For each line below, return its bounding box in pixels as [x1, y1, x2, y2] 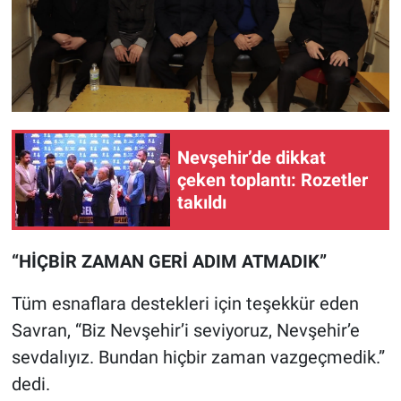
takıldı [177, 191, 226, 213]
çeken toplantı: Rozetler [177, 168, 368, 191]
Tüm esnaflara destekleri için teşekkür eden [11, 293, 359, 315]
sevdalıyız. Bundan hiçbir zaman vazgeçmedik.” [11, 346, 385, 369]
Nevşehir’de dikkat [177, 146, 326, 168]
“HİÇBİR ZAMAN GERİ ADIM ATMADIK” [11, 251, 327, 273]
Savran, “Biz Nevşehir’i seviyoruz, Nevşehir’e [11, 320, 360, 342]
